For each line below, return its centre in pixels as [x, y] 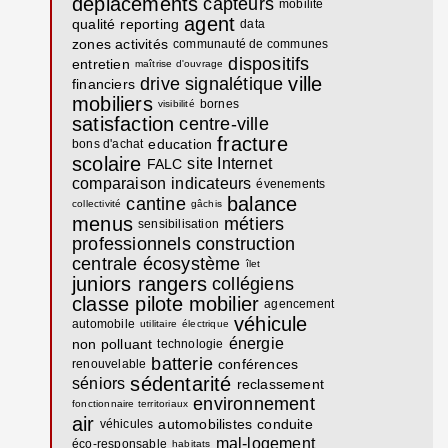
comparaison [119, 183]
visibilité [176, 103]
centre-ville [224, 123]
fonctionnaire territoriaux [130, 403]
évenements [291, 183]
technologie [190, 343]
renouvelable [109, 363]
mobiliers [112, 103]
